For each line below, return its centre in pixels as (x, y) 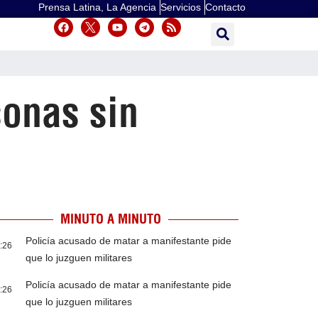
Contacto (225, 7)
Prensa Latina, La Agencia (97, 7)
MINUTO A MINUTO (110, 219)
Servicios (181, 7)
